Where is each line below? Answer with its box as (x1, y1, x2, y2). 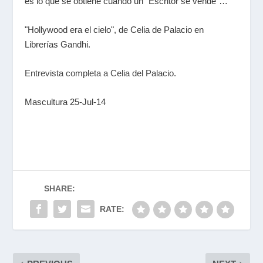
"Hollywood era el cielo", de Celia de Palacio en (25, 25, 204, 35)
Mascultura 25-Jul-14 (25, 97, 106, 107)
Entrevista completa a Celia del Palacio (25, 68, 174, 78)
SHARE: (43, 184, 75, 193)
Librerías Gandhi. (25, 39, 91, 49)
